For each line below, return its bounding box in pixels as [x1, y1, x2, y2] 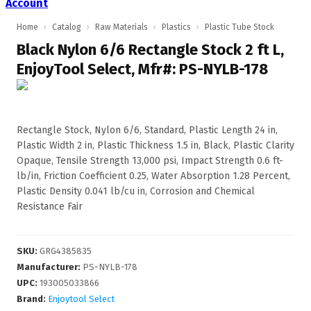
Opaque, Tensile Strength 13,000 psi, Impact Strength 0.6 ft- [17, 155, 283, 167]
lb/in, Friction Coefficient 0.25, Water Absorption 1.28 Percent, [17, 170, 290, 182]
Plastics [162, 22, 191, 32]
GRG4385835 [40, 246, 92, 256]
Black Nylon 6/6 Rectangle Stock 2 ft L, [17, 40, 284, 59]
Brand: [17, 294, 46, 304]
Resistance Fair [17, 201, 83, 212]
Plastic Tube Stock [205, 22, 274, 32]
